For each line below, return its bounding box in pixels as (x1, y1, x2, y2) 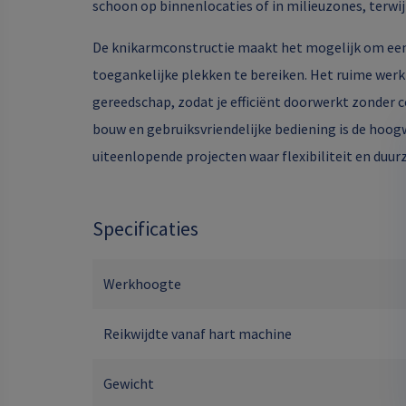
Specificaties (92, 216, 198, 241)
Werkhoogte (103, 275, 181, 293)
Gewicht (103, 374, 154, 392)
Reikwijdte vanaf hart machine (103, 324, 292, 343)
